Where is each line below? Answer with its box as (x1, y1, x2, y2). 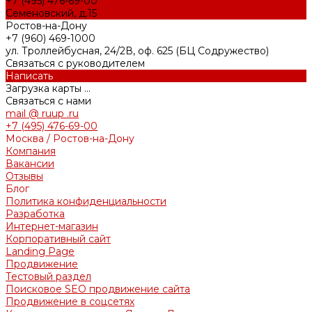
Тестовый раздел (6, 270, 91, 283)
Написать (6, 70, 53, 83)
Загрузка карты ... (6, 82, 91, 95)
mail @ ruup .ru (6, 107, 79, 120)
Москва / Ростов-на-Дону (6, 132, 134, 146)
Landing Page (6, 245, 75, 258)
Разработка (6, 208, 65, 221)
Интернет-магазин (6, 220, 98, 233)
